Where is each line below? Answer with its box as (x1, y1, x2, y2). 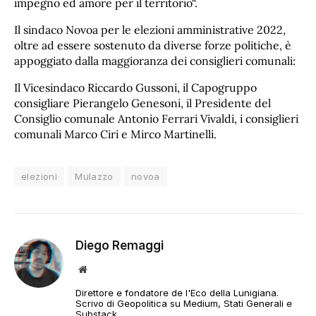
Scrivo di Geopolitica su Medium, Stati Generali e (75, 298, 292, 310)
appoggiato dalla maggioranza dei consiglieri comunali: (14, 54, 296, 68)
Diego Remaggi (75, 238, 164, 253)
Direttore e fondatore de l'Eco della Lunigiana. (75, 287, 279, 299)
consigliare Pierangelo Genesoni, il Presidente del (14, 96, 271, 111)
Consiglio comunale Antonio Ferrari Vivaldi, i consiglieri (14, 111, 298, 126)
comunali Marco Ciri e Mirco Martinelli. (14, 127, 217, 142)
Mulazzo (75, 171, 114, 183)
